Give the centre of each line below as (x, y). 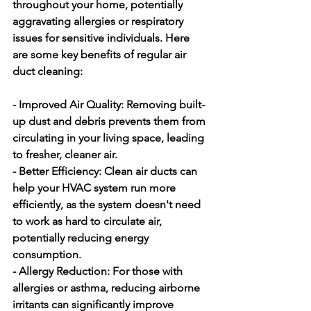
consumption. (47, 254)
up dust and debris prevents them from (110, 121)
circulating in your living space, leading (110, 138)
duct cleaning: (48, 71)
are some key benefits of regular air (101, 54)
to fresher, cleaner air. (65, 154)
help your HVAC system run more (95, 188)
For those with (148, 271)
